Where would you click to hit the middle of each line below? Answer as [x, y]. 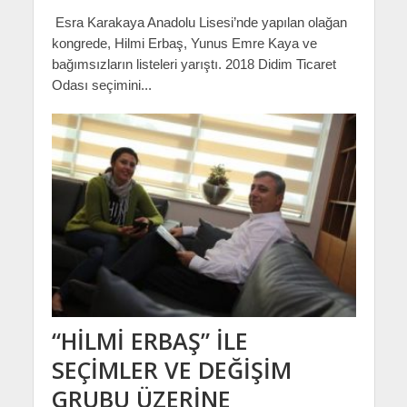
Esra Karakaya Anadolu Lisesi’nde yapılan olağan [199, 23]
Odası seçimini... [101, 85]
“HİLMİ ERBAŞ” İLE [149, 340]
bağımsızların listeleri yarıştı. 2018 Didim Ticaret [194, 65]
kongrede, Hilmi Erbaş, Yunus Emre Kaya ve [184, 44]
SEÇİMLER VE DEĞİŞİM [171, 369]
